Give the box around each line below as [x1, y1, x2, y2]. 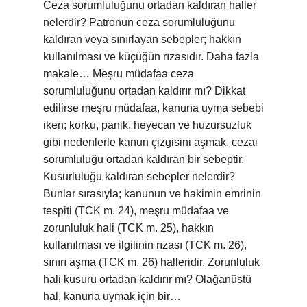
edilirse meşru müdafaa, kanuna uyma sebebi [43, 102, 264, 114]
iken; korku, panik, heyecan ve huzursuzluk [43, 119, 251, 131]
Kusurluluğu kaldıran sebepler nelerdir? [43, 171, 235, 182]
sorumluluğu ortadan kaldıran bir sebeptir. [43, 153, 244, 165]
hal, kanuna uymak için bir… [43, 291, 181, 302]
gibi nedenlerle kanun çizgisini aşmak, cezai [43, 136, 258, 148]
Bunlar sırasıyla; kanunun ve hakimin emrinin [43, 188, 261, 199]
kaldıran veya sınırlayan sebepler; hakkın [43, 34, 241, 45]
